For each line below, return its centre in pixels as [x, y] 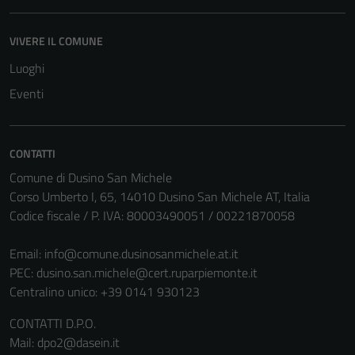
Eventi [27, 94]
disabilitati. [228, 90]
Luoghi [27, 68]
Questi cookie [234, 109]
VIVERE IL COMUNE [56, 41]
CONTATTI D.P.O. [53, 323]
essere [219, 71]
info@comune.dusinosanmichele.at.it [141, 254]
